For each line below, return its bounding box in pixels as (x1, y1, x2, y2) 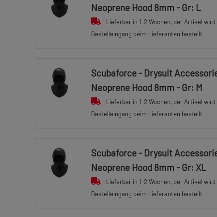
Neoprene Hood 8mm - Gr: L (91, 2, 201, 13)
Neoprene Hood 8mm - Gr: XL (91, 162, 206, 173)
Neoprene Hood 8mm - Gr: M (91, 82, 202, 93)
